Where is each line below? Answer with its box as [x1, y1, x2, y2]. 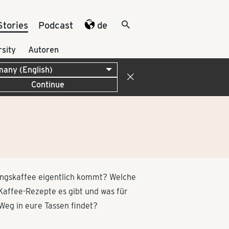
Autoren [28, 45, 59, 55]
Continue [31, 80, 65, 89]
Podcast [38, 19, 73, 31]
